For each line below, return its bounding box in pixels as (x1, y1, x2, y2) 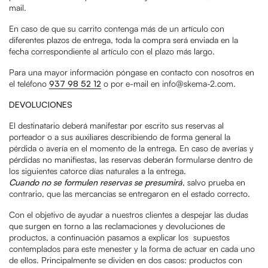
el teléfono (9, 78, 49, 89)
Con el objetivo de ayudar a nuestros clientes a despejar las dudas (9, 209, 248, 220)
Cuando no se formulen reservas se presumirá (9, 177, 182, 187)
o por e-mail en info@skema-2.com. (101, 78, 236, 89)
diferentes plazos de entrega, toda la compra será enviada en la (9, 35, 238, 45)
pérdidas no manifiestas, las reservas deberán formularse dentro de (9, 154, 252, 165)
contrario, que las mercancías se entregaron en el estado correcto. (9, 188, 250, 199)
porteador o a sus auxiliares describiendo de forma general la (9, 132, 230, 142)
